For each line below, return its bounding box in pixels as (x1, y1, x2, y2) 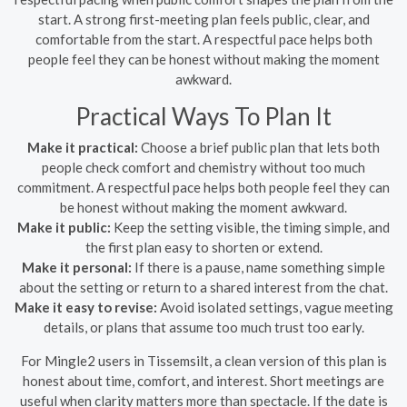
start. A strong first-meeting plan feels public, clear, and (37, 10, 370, 27)
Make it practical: (27, 139, 138, 155)
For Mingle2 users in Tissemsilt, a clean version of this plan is (20, 352, 387, 369)
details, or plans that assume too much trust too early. (43, 319, 364, 335)
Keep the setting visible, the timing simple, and (111, 219, 390, 235)
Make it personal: (22, 259, 132, 275)
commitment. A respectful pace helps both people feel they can (17, 179, 390, 195)
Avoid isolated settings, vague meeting (156, 299, 393, 315)
